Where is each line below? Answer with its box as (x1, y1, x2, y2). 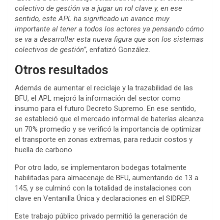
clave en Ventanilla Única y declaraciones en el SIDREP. (15, 194, 190, 203)
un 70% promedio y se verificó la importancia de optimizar (15, 125, 201, 134)
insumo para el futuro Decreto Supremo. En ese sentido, (15, 104, 196, 113)
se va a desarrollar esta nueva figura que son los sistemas (15, 35, 204, 44)
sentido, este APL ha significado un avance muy (15, 14, 169, 24)
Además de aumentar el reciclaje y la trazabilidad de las (15, 83, 193, 93)
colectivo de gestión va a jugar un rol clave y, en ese (15, 4, 182, 13)
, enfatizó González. (86, 45, 150, 55)
